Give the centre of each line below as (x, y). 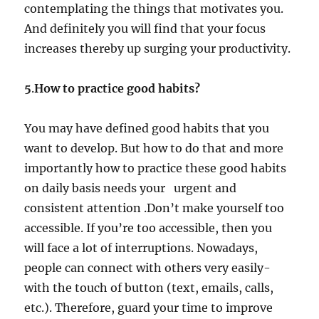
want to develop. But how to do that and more (154, 148)
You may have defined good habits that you (147, 128)
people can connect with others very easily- (148, 267)
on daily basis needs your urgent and (131, 188)
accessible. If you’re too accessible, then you (148, 228)
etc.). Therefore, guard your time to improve (149, 307)
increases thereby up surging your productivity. (158, 48)
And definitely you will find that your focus (145, 28)
